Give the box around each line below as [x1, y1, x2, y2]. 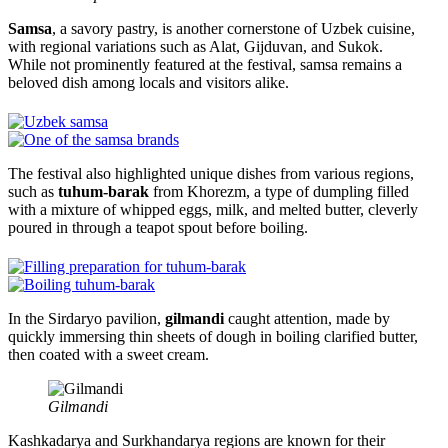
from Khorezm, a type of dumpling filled [149, 182, 409, 200]
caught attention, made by [224, 309, 390, 327]
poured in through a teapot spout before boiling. [8, 218, 312, 236]
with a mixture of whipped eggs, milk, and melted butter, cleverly [8, 200, 418, 218]
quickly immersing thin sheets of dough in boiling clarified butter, [8, 327, 418, 345]
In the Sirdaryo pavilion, [8, 309, 165, 327]
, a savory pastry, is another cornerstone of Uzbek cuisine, [52, 19, 415, 37]
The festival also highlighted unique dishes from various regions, [8, 164, 414, 182]
